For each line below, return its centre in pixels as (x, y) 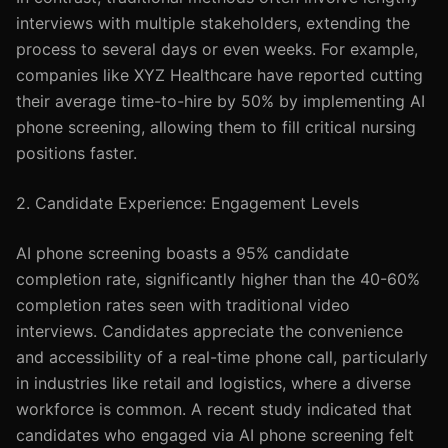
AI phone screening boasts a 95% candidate (182, 253)
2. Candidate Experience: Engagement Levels (187, 203)
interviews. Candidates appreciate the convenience (209, 331)
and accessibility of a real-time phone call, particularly (222, 357)
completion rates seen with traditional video (183, 305)
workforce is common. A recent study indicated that (214, 409)
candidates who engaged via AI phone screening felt (215, 435)
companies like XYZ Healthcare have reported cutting (219, 75)
